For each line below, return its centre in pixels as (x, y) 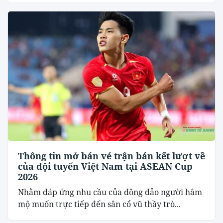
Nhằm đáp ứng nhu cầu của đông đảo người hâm (110, 192)
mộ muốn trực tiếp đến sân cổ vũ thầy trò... (99, 204)
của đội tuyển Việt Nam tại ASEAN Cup (105, 166)
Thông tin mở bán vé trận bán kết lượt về (111, 156)
